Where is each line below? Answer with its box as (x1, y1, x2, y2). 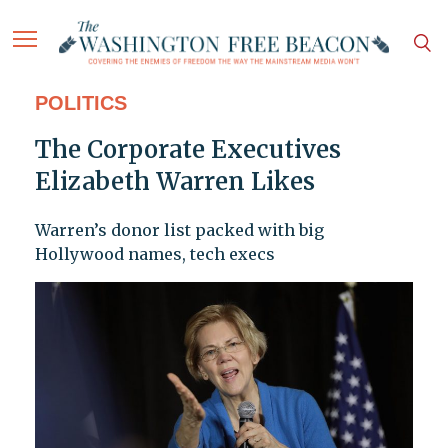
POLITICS (34, 92, 127, 115)
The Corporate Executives (34, 134, 341, 166)
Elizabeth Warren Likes (34, 166, 315, 198)
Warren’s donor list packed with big (34, 220, 324, 241)
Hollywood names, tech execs (34, 244, 275, 265)
